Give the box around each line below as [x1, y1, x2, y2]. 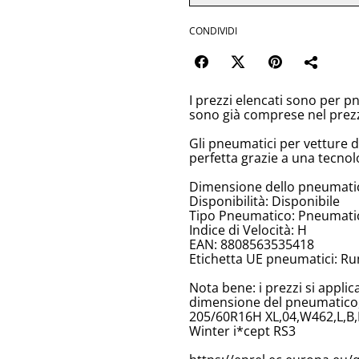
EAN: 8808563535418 [189, 236, 314, 254]
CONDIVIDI [189, 24, 237, 38]
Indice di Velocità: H [189, 221, 307, 240]
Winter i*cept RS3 [189, 322, 296, 341]
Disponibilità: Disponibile [189, 192, 340, 211]
